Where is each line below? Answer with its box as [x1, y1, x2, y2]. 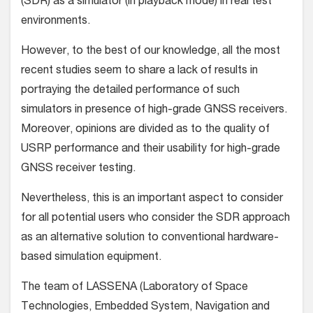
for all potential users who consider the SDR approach [21, 213, 290, 225]
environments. [21, 16, 90, 28]
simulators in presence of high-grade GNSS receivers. [21, 105, 287, 117]
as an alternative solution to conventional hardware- [21, 233, 279, 245]
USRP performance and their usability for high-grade [21, 144, 280, 156]
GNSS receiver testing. [21, 163, 136, 175]
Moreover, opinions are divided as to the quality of [21, 124, 270, 136]
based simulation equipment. [21, 252, 161, 264]
